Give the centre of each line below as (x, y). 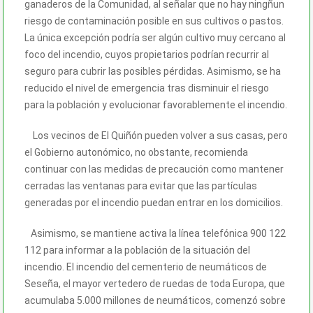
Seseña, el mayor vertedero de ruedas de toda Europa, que (155, 283)
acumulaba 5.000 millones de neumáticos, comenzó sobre (155, 300)
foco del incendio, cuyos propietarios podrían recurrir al (147, 54)
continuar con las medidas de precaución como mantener (154, 169)
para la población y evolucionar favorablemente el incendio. (156, 104)
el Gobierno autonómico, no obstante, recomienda (136, 152)
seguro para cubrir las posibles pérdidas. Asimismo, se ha (153, 71)
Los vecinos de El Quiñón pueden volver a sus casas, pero (156, 135)
